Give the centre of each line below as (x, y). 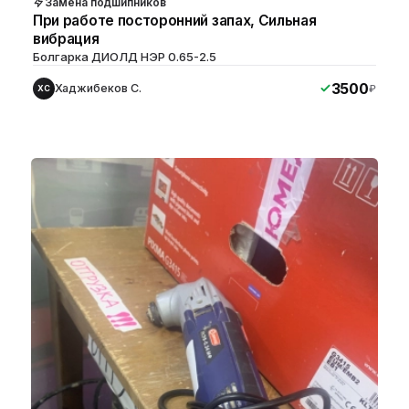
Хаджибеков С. (98, 88)
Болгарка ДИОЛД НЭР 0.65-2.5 (125, 56)
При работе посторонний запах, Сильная (175, 20)
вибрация (66, 38)
